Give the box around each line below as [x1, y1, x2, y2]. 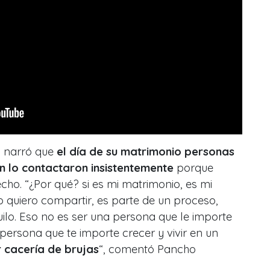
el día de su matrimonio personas [57, 145, 234, 159]
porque [174, 161, 213, 175]
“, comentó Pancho [99, 242, 196, 257]
